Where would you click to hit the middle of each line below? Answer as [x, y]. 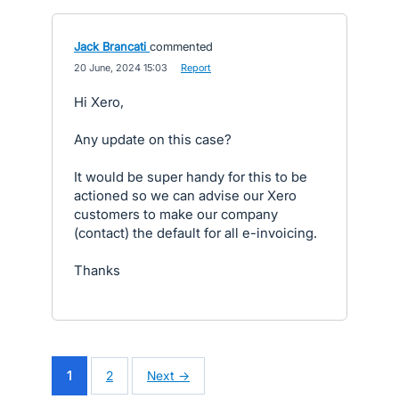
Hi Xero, [99, 102]
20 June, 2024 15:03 [121, 68]
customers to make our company [176, 214]
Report [196, 68]
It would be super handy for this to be [191, 177]
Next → [168, 376]
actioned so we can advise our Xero [185, 195]
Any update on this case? [153, 139]
